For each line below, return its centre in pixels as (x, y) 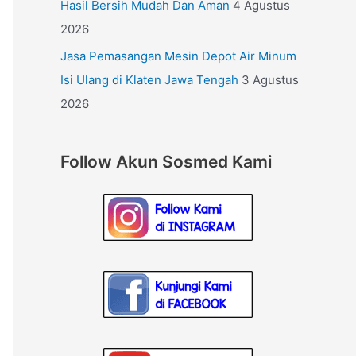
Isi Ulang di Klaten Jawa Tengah (149, 79)
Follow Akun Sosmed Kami (166, 161)
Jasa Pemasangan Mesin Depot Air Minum (178, 56)
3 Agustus (270, 79)
